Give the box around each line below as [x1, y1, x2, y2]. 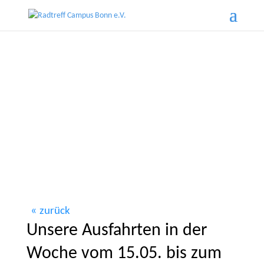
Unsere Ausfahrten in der [26, 222, 207, 240]
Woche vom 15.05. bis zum [26, 245, 222, 263]
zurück [39, 206, 70, 217]
